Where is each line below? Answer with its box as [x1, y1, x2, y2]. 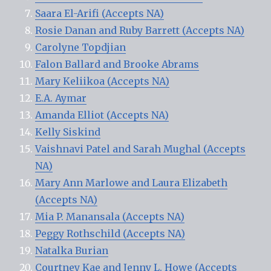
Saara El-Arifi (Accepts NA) [35, 7, 165, 19]
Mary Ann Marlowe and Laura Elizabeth [35, 176, 228, 189]
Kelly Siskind [35, 125, 101, 138]
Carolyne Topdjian [35, 41, 126, 53]
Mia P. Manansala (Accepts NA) [35, 210, 185, 223]
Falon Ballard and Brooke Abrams [35, 57, 200, 70]
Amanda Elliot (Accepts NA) [35, 108, 169, 121]
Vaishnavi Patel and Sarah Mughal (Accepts [35, 142, 246, 155]
